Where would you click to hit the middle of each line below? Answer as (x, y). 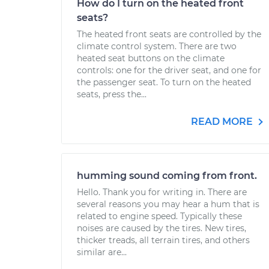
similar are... (102, 252)
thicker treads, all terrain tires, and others (163, 240)
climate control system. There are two (157, 46)
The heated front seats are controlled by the (169, 34)
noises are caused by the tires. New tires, (162, 228)
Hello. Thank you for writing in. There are (162, 192)
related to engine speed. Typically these (159, 216)
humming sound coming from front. (167, 176)
